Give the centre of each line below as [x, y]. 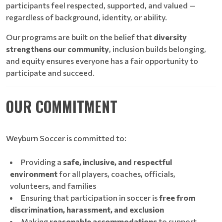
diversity [170, 37]
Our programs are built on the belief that [80, 37]
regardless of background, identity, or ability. [86, 17]
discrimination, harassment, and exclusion [87, 209]
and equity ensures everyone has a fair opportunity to [102, 61]
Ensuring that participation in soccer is [90, 197]
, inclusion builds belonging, [158, 49]
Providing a [42, 162]
